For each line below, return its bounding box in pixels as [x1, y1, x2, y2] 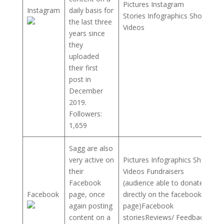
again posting [69, 200, 112, 210]
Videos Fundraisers [123, 166, 184, 176]
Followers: [69, 108, 102, 118]
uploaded [69, 51, 99, 61]
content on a [69, 212, 110, 222]
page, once [69, 189, 105, 199]
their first [69, 62, 98, 72]
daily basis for [69, 5, 113, 15]
